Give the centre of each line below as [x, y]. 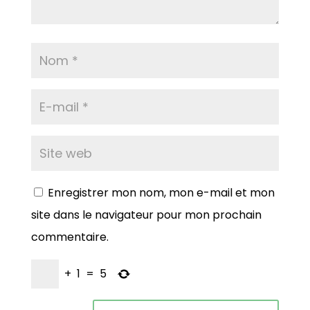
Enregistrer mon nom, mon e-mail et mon [161, 192]
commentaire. [70, 237]
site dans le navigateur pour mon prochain [146, 215]
